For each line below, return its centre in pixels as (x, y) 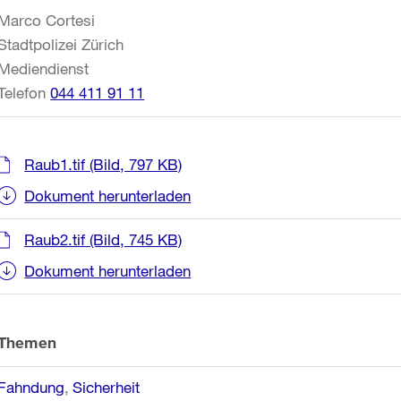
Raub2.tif (55, 240)
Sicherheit (107, 388)
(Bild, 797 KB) (134, 165)
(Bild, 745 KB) (134, 240)
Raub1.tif (55, 165)
